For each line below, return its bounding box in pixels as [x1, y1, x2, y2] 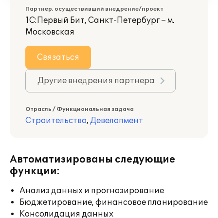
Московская [25, 27, 74, 37]
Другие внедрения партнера [37, 76, 155, 86]
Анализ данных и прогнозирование [19, 186, 164, 196]
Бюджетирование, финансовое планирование [19, 198, 208, 207]
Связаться [37, 53, 79, 62]
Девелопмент [90, 116, 143, 126]
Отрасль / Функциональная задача [25, 106, 134, 112]
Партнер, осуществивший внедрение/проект [25, 6, 163, 12]
